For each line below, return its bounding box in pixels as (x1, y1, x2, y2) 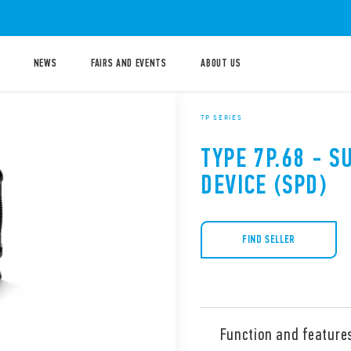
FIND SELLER (241, 233, 296, 247)
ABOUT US (201, 56, 241, 70)
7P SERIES (201, 112, 243, 122)
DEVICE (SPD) (201, 168, 327, 201)
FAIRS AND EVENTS (90, 56, 167, 70)
